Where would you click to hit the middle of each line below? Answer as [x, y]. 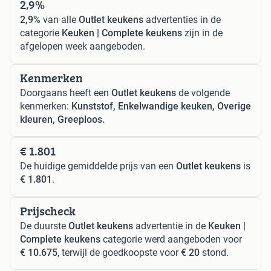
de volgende [203, 93]
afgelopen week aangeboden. [83, 47]
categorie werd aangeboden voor [171, 240]
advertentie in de [171, 226]
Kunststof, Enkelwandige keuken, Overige [161, 106]
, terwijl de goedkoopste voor [119, 253]
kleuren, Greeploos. [62, 120]
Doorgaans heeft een [66, 93]
